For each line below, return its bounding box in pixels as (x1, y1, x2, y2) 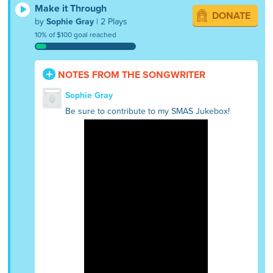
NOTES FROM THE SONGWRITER (55, 68, 206, 81)
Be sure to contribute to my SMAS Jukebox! (65, 106, 230, 117)
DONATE (211, 9, 250, 22)
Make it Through (35, 2, 107, 15)
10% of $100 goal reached (35, 30, 117, 39)
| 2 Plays (94, 16, 128, 27)
